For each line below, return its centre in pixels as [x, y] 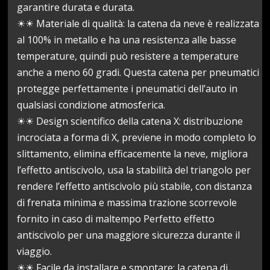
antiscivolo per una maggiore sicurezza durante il [129, 235]
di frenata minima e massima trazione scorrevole [127, 202]
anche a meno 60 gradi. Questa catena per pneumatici [138, 72]
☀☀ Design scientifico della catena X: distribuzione [130, 121]
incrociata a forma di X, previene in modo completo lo [137, 137]
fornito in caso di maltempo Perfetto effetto [116, 218]
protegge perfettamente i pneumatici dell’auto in [127, 88]
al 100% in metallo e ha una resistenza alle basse [127, 39]
